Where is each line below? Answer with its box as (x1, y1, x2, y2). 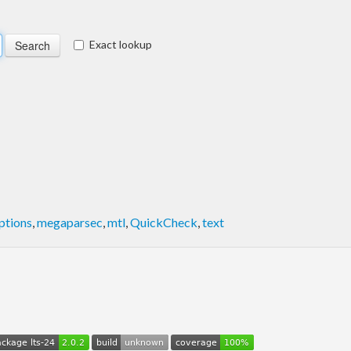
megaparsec (37, 214, 103, 230)
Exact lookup (89, 37, 152, 51)
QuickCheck (130, 214, 197, 230)
